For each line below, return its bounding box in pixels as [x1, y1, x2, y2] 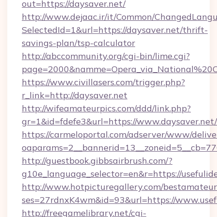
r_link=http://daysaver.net [22, 90, 127, 101]
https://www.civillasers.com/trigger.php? [22, 77, 185, 88]
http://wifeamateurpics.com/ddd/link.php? [22, 103, 191, 114]
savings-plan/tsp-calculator [22, 37, 135, 48]
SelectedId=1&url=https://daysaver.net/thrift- [22, 24, 208, 35]
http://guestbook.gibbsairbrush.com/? [22, 155, 172, 166]
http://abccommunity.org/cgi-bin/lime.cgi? [22, 50, 190, 62]
